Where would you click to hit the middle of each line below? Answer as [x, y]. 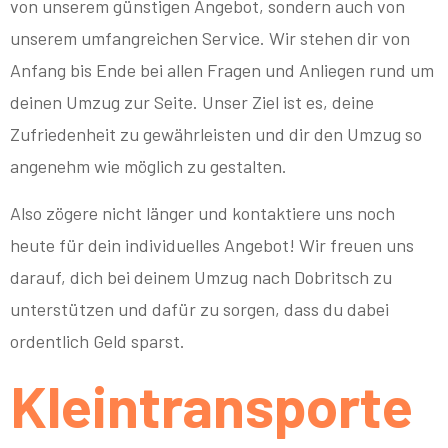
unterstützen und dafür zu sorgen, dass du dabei [199, 308]
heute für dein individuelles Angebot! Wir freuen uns [212, 244]
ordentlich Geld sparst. [97, 340]
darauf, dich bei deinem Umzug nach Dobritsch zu [201, 276]
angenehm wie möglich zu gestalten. [148, 166]
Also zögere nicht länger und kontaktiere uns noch [202, 212]
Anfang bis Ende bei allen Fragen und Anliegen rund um [222, 70]
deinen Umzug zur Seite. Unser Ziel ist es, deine [192, 102]
